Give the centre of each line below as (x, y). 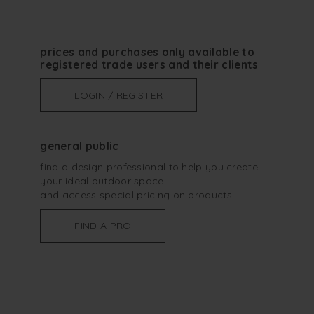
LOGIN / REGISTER (119, 96)
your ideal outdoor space (102, 181)
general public (80, 146)
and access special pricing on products (136, 195)
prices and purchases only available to (147, 53)
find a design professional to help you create (149, 167)
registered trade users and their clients (149, 65)
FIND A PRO (103, 226)
